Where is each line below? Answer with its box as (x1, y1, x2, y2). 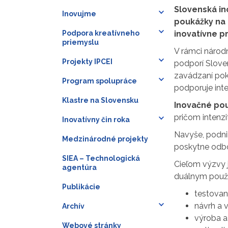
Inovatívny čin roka (62, 115, 130, 124)
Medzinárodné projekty (62, 134, 148, 143)
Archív (62, 202, 84, 210)
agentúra (62, 163, 97, 172)
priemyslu (62, 38, 99, 46)
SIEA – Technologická (62, 154, 140, 162)
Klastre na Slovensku (62, 96, 138, 104)
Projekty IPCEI (62, 57, 112, 66)
